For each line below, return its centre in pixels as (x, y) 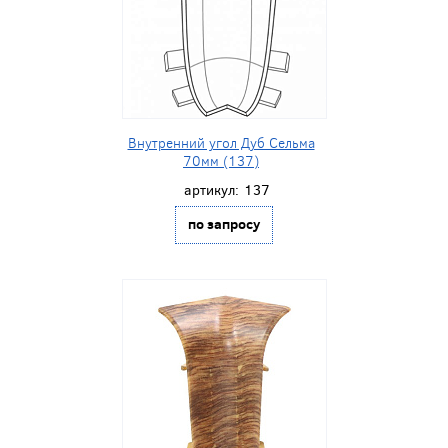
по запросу (224, 223)
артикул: (211, 190)
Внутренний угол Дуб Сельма (221, 143)
